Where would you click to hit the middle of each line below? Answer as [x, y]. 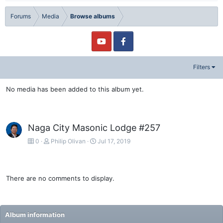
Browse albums [93, 16]
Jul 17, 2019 [114, 141]
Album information [35, 214]
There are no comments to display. [60, 178]
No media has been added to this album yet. [75, 89]
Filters [201, 67]
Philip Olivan [68, 141]
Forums [21, 16]
